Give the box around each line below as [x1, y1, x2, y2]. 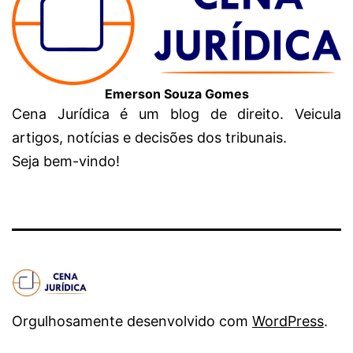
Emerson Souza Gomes [104, 85, 249, 102]
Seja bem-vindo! [12, 152, 120, 169]
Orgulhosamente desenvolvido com [12, 312, 252, 329]
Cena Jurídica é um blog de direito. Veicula [12, 105, 341, 122]
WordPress [252, 312, 324, 329]
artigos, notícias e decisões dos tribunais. [12, 128, 287, 146]
